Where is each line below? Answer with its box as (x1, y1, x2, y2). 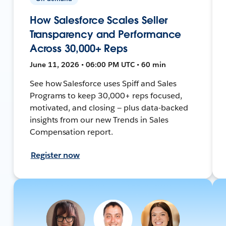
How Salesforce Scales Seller (29, 13, 168, 27)
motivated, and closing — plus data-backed (29, 102, 188, 113)
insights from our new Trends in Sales (29, 114, 168, 125)
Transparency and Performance (29, 27, 182, 41)
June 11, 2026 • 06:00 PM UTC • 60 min (29, 60, 166, 69)
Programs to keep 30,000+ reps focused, (29, 90, 182, 101)
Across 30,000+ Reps (29, 41, 128, 55)
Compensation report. (29, 126, 114, 137)
